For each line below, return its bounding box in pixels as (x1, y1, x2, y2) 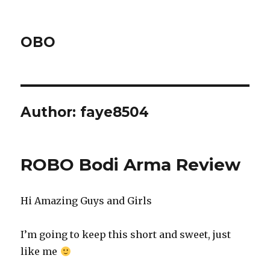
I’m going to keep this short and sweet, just (20, 228, 231, 240)
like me (20, 245, 60, 257)
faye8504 (80, 104, 149, 121)
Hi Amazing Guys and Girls (20, 195, 152, 207)
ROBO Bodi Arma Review (20, 154, 241, 175)
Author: (20, 104, 81, 121)
